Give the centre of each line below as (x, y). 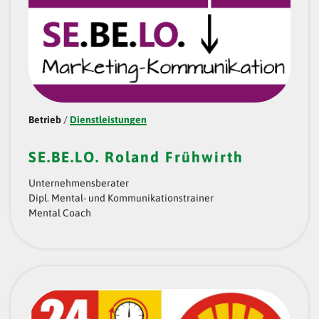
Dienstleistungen (108, 120)
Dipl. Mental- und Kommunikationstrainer (121, 198)
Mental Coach (60, 213)
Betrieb (45, 120)
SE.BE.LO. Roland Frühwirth (136, 157)
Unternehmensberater (79, 183)
